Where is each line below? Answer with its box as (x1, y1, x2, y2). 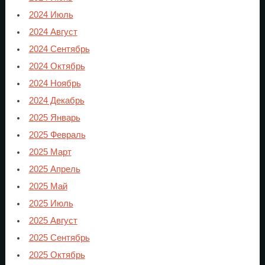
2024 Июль (28, 9, 73, 20)
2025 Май (28, 181, 67, 191)
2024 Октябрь (28, 61, 85, 71)
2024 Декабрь (28, 95, 85, 105)
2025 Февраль (28, 130, 86, 140)
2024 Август (28, 27, 77, 37)
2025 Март (28, 147, 72, 157)
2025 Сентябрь (28, 232, 90, 243)
